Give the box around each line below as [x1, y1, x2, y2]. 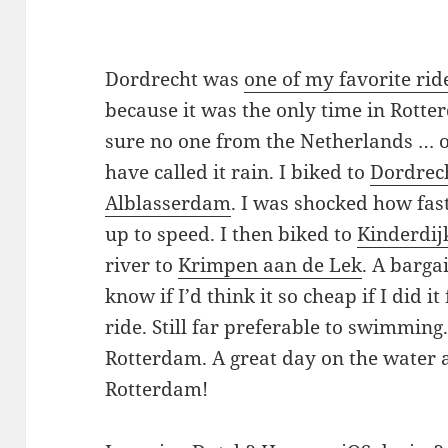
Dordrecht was [105, 66, 245, 93]
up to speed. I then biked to [105, 221, 358, 248]
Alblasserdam [105, 190, 232, 217]
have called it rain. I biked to [105, 159, 371, 186]
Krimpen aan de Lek [178, 252, 363, 279]
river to [105, 252, 179, 279]
